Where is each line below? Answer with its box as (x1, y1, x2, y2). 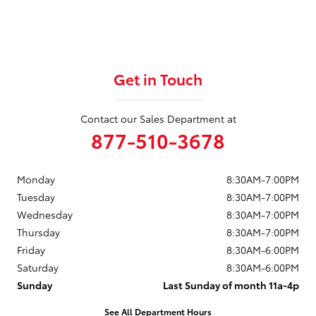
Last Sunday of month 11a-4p (163, 278, 299, 293)
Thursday (17, 225, 60, 240)
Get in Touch (114, 68, 202, 90)
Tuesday (17, 190, 55, 205)
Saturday (17, 260, 59, 275)
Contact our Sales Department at (80, 111, 236, 126)
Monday (17, 172, 55, 187)
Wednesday (17, 207, 73, 222)
